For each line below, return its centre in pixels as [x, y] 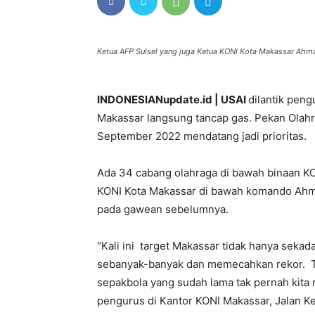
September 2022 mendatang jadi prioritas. [202, 136]
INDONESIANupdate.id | [159, 99]
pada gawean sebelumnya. [163, 209]
